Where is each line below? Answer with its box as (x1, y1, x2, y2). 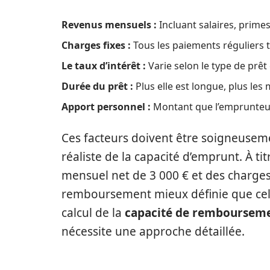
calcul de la (61, 205, 125, 221)
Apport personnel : (61, 100, 151, 113)
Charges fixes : (61, 39, 131, 52)
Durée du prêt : (61, 80, 133, 93)
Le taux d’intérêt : (61, 59, 146, 72)
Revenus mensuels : (61, 18, 157, 31)
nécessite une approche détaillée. (61, 224, 245, 239)
